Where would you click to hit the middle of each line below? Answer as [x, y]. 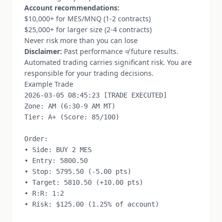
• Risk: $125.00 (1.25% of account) [92, 204]
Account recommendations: [72, 8]
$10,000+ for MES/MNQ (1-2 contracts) [87, 19]
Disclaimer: [43, 51]
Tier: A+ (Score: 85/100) [72, 117]
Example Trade [49, 84]
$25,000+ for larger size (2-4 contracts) [88, 29]
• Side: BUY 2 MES [58, 150]
